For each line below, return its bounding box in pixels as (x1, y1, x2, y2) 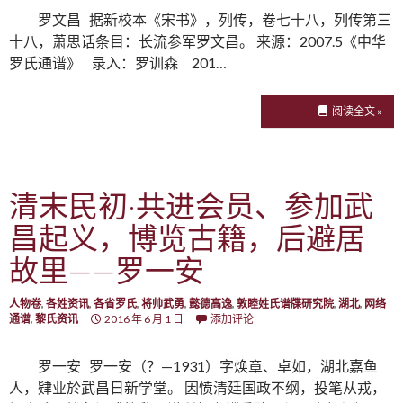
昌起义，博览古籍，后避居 (9, 219, 365, 255)
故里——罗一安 (9, 251, 204, 288)
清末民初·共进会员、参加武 (9, 186, 373, 223)
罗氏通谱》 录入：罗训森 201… (9, 53, 227, 71)
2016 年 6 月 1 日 (104, 311, 184, 326)
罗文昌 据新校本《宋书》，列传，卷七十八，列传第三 (38, 10, 391, 28)
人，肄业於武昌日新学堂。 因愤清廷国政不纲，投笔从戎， (9, 378, 386, 396)
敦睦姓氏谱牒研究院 (237, 296, 334, 310)
